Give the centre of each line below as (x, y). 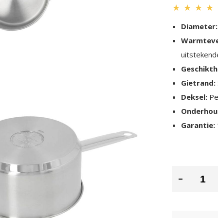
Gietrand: (199, 83)
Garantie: (198, 125)
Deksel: (194, 97)
